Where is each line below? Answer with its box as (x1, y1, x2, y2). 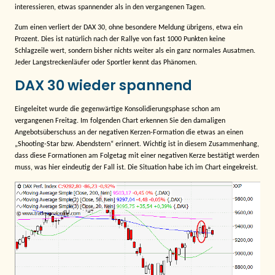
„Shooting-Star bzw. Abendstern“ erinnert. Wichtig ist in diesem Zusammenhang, (15, 140, 259, 148)
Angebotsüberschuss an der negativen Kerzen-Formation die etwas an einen (15, 128, 243, 136)
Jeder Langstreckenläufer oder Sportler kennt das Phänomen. (15, 59, 197, 67)
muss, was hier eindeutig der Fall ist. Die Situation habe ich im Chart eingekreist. (15, 163, 258, 171)
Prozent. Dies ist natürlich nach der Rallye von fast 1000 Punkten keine (15, 36, 225, 44)
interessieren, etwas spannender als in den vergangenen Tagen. (15, 4, 206, 11)
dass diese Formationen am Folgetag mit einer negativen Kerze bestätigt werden (15, 152, 259, 160)
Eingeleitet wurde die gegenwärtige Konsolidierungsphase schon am (15, 105, 220, 113)
